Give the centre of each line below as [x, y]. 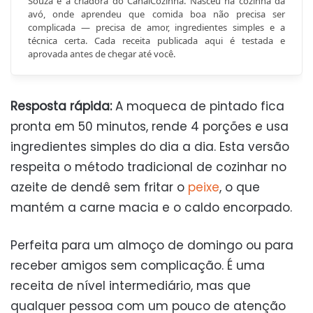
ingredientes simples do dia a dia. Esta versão [150, 147]
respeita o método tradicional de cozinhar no [148, 167]
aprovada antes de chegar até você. [102, 54]
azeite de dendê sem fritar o [99, 188]
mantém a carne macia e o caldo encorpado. [151, 208]
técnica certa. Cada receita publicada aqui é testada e [156, 41]
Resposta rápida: [61, 107]
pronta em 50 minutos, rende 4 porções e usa [150, 127]
